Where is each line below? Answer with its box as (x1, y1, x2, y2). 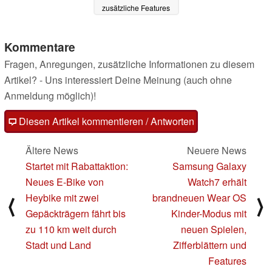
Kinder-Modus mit (171, 206, 246, 221)
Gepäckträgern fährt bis (25, 206, 126, 221)
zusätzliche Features (102, 2, 170, 13)
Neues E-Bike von (25, 175, 104, 189)
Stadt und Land (25, 238, 91, 253)
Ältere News (25, 143, 78, 158)
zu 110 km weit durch (25, 222, 117, 237)
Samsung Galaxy (172, 159, 246, 174)
